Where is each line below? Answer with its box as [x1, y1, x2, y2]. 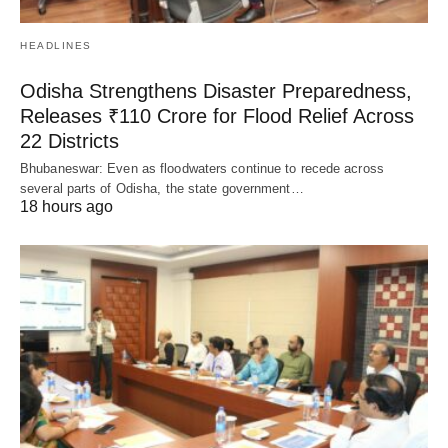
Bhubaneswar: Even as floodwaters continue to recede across [20, 161, 384, 177]
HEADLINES [20, 40, 92, 52]
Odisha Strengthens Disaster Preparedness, [20, 80, 412, 103]
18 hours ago [20, 198, 113, 216]
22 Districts [20, 130, 119, 153]
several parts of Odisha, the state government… [20, 181, 304, 197]
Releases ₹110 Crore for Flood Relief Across [20, 105, 414, 128]
